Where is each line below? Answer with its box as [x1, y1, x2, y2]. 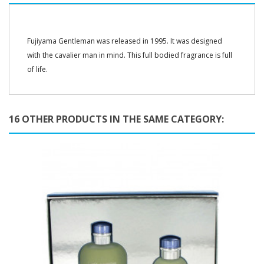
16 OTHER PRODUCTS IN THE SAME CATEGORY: [9, 112, 224, 126]
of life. [27, 64, 48, 74]
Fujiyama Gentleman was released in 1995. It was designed [27, 35, 222, 46]
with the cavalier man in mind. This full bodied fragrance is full [27, 49, 232, 60]
